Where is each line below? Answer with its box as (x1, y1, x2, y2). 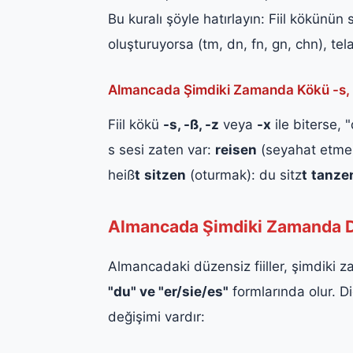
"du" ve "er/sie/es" (108, 283, 229, 299)
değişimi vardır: (108, 308, 205, 325)
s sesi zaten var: (108, 141, 215, 158)
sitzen (144, 166, 186, 183)
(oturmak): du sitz (186, 166, 302, 183)
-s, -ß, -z (163, 116, 219, 132)
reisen (215, 141, 257, 158)
